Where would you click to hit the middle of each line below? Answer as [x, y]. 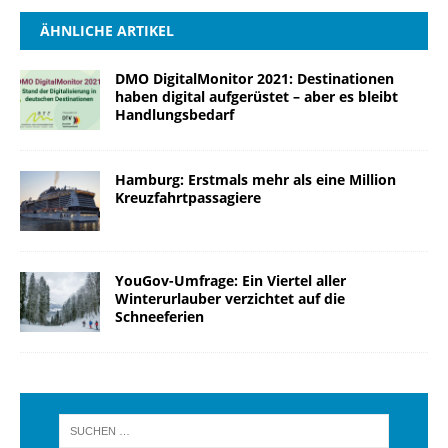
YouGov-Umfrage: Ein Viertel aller [230, 281]
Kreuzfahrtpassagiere [188, 198]
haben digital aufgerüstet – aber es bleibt [256, 97]
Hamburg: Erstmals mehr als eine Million [255, 180]
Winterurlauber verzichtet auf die [230, 299]
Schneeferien [159, 317]
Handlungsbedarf [174, 115]
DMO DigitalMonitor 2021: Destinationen [254, 79]
